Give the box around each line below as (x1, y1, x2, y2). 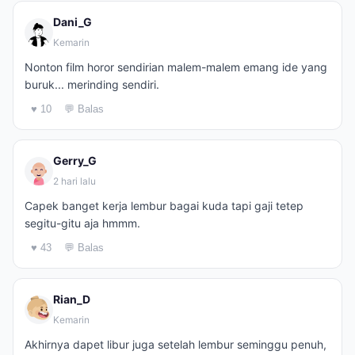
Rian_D (53, 292, 90, 306)
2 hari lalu (53, 175, 96, 187)
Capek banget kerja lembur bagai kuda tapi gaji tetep (25, 199, 303, 212)
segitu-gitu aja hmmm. (25, 216, 140, 230)
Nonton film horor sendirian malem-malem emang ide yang (25, 60, 327, 74)
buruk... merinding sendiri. (25, 78, 159, 91)
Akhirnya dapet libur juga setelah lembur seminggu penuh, (25, 338, 326, 351)
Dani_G (53, 15, 92, 29)
